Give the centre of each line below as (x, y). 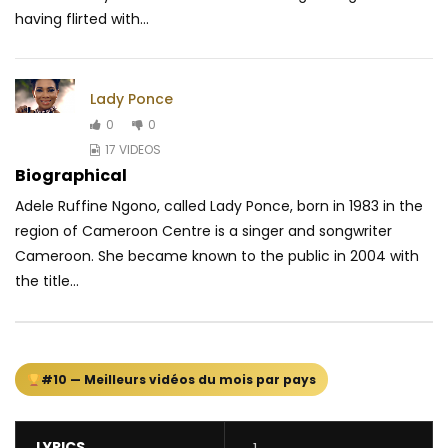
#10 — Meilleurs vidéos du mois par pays (178, 380)
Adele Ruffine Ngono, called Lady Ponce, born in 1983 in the (219, 206)
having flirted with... (82, 19)
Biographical (71, 176)
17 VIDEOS (133, 149)
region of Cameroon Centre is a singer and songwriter (203, 231)
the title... (47, 281)
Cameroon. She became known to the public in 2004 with (217, 256)
